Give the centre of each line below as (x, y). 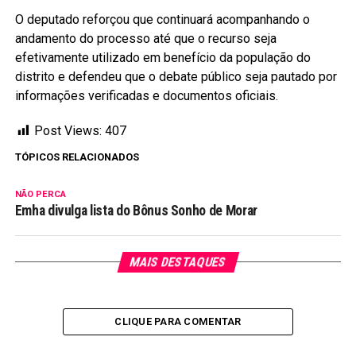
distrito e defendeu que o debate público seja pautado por (176, 76)
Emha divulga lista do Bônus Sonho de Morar (136, 210)
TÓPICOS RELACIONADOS (77, 157)
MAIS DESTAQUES (178, 261)
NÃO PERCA (40, 194)
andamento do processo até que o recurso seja (145, 38)
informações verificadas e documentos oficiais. (146, 95)
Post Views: (68, 130)
